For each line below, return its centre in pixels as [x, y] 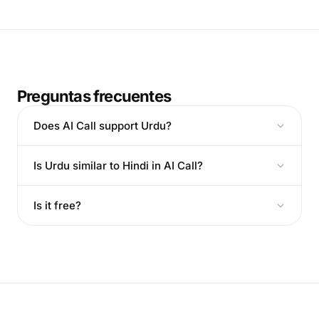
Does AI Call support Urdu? [103, 126]
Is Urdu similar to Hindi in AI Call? [118, 166]
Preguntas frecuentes [94, 96]
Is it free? [57, 205]
